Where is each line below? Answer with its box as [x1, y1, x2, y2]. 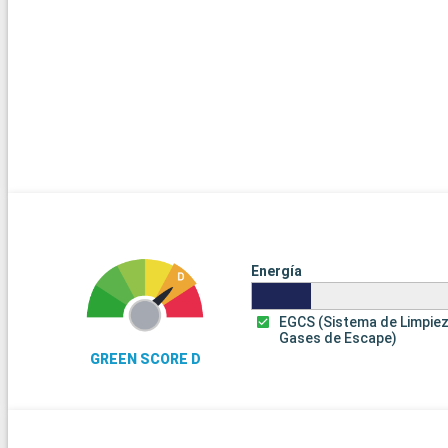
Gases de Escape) [279, 329, 398, 346]
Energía [250, 262, 302, 279]
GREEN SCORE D [89, 350, 201, 367]
